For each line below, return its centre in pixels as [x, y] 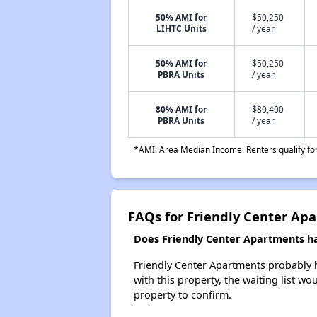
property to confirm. [182, 295]
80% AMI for [181, 109]
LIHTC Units [181, 28]
